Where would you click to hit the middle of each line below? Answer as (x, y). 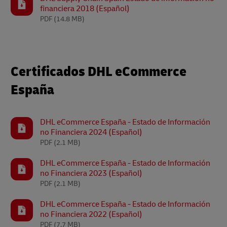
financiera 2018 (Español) (85, 9)
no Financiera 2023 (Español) (91, 173)
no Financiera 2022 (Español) (91, 214)
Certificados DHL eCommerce (99, 72)
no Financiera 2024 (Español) (91, 132)
